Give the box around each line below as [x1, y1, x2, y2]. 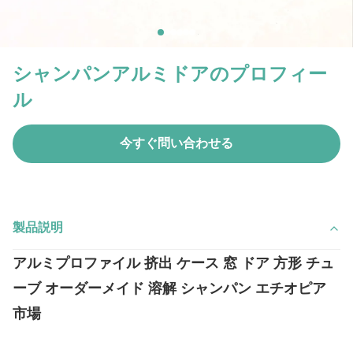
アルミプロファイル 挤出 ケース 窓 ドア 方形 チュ [13, 255, 334, 271]
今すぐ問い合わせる [120, 136, 233, 150]
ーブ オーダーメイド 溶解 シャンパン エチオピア [13, 281, 326, 296]
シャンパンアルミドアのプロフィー [13, 59, 327, 86]
